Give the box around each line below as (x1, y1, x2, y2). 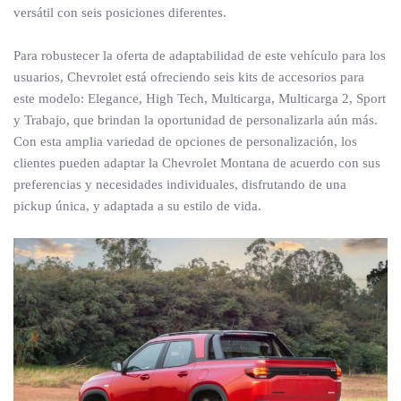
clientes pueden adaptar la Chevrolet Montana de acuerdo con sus (13, 156, 380, 171)
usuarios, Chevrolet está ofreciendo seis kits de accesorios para (13, 70, 364, 85)
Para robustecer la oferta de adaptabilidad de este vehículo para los (13, 48, 386, 64)
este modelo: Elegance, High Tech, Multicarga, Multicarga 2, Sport (13, 91, 386, 107)
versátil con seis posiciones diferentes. (13, 5, 226, 21)
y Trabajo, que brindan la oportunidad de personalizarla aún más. (13, 113, 378, 128)
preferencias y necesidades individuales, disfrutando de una (13, 177, 346, 192)
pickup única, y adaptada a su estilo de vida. (13, 199, 261, 214)
